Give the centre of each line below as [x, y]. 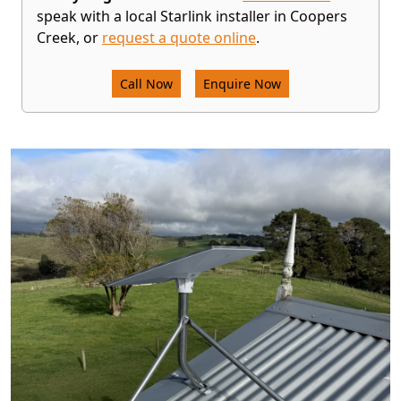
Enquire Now [242, 84]
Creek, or [69, 38]
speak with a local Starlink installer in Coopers [192, 16]
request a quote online [179, 38]
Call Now [146, 84]
